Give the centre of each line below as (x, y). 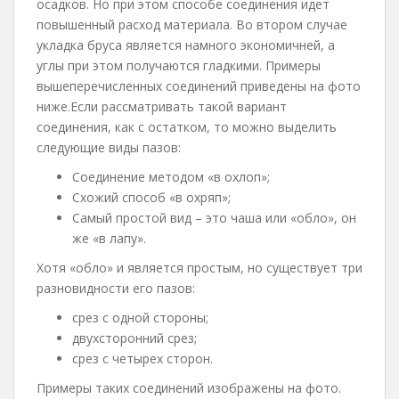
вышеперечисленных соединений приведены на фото (199, 86)
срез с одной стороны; (140, 318)
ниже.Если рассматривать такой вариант (162, 106)
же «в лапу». (109, 238)
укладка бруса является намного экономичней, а (186, 45)
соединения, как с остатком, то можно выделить (187, 127)
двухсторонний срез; (134, 338)
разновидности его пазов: (116, 288)
